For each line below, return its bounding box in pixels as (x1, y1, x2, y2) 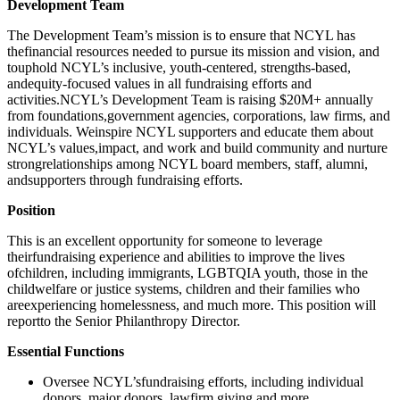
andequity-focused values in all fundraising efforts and (7, 75, 312, 91)
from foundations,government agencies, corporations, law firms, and (7, 107, 390, 123)
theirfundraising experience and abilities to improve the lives (7, 248, 345, 264)
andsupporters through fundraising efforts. (7, 171, 246, 187)
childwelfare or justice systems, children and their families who (7, 280, 360, 296)
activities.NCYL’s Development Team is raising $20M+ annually (7, 91, 373, 107)
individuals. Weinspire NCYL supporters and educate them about (7, 123, 373, 139)
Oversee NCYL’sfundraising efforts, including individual (43, 373, 363, 389)
